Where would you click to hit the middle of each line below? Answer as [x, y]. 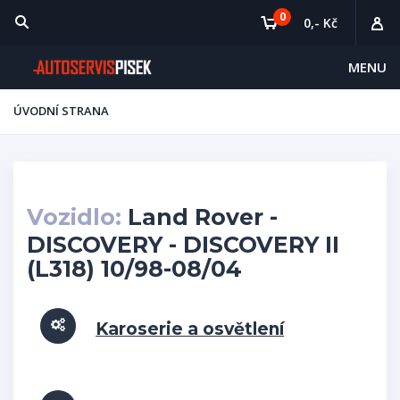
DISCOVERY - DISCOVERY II [183, 245]
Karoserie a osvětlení [190, 329]
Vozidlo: [74, 217]
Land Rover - [200, 217]
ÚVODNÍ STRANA [61, 111]
